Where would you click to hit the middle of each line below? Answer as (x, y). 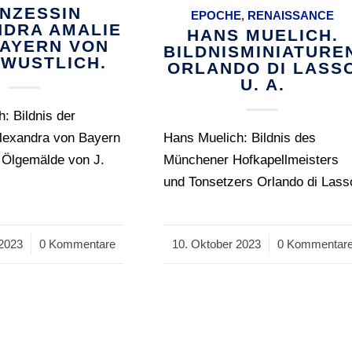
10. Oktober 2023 (216, 244)
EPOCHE (216, 15)
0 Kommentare (77, 244)
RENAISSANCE (291, 15)
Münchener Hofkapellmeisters (251, 160)
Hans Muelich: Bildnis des (240, 138)
